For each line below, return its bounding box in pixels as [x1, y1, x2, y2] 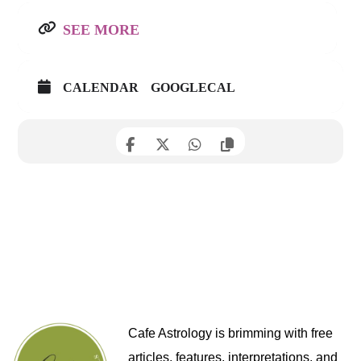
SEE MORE [63, 22, 140, 38]
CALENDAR [63, 81, 139, 94]
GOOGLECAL [151, 81, 236, 94]
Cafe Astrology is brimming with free [128, 326, 333, 340]
